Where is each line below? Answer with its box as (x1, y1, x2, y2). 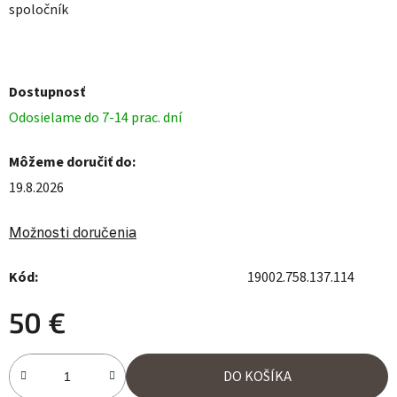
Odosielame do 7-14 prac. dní (9, 108, 182, 128)
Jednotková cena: (8, 354, 113, 375)
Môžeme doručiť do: (9, 152, 136, 173)
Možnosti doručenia (9, 223, 136, 242)
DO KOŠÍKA (222, 367, 292, 387)
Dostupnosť (9, 82, 85, 103)
